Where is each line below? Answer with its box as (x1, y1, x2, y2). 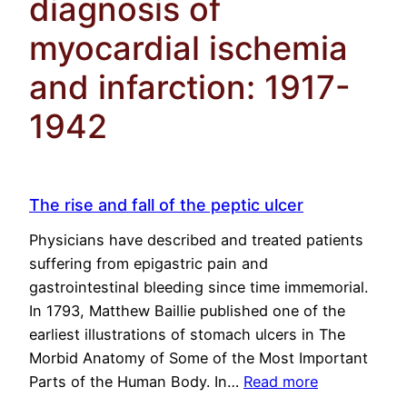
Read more (243, 372, 318, 392)
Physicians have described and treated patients (29, 231, 363, 250)
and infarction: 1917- (29, 66, 351, 107)
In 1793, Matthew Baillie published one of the (29, 302, 345, 321)
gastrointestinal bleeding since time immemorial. (29, 278, 368, 297)
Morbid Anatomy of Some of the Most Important (29, 349, 368, 368)
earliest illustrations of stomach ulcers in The (29, 325, 345, 344)
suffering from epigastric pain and (29, 254, 268, 273)
